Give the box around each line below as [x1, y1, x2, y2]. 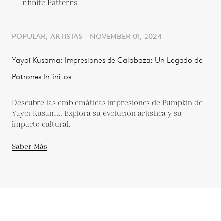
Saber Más [12, 142, 47, 152]
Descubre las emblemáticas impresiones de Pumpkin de [12, 98, 203, 108]
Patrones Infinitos [12, 73, 71, 81]
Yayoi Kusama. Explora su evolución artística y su [12, 109, 182, 119]
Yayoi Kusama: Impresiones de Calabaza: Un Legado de [12, 56, 203, 65]
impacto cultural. [12, 119, 71, 130]
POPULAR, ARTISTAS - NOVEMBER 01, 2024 [12, 32, 162, 41]
